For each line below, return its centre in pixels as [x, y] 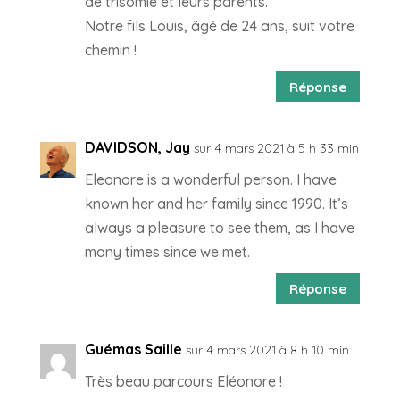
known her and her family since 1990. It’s [216, 204]
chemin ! [110, 50]
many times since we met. [167, 252]
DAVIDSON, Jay [137, 148]
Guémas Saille [133, 350]
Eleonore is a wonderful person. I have [210, 180]
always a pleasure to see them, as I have [219, 228]
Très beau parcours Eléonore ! [183, 382]
